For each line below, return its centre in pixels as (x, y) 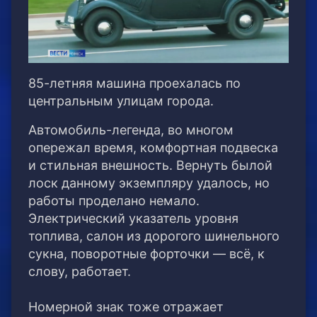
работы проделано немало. (114, 201)
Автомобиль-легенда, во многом (131, 130)
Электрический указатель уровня (133, 219)
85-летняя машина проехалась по (134, 83)
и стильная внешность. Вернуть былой (150, 166)
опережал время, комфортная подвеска (153, 148)
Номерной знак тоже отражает (126, 307)
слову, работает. (80, 272)
